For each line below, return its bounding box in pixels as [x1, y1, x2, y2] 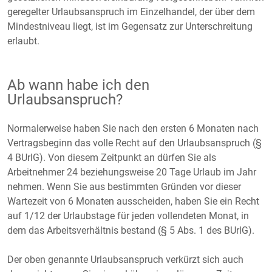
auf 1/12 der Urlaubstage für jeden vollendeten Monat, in [7, 210, 249, 222]
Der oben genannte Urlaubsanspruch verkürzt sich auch [7, 254, 243, 265]
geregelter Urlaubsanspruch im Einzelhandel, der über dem [7, 6, 255, 18]
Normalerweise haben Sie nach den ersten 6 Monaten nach [7, 123, 259, 134]
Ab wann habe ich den [7, 76, 149, 93]
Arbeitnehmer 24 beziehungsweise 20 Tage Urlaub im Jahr [7, 166, 256, 178]
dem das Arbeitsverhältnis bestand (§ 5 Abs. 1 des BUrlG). [7, 225, 254, 236]
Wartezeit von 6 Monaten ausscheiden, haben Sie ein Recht [7, 195, 259, 207]
